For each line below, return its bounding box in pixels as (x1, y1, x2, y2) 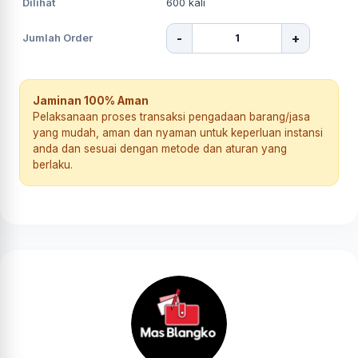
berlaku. (33, 157, 73, 171)
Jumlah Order (22, 31, 93, 44)
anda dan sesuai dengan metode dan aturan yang (33, 141, 287, 155)
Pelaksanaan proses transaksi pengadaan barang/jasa (33, 109, 310, 123)
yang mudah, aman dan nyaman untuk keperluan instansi (33, 125, 323, 139)
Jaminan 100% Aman (33, 93, 149, 107)
